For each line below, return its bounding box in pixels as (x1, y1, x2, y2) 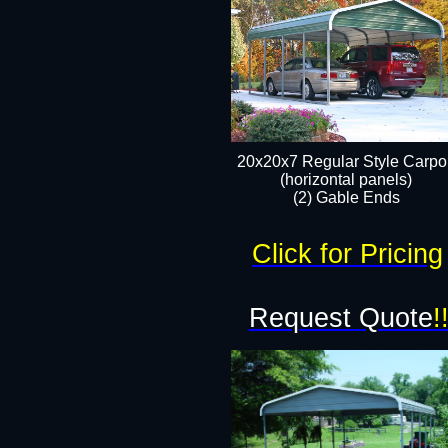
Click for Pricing (252, 239, 443, 269)
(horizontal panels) (280, 171, 412, 188)
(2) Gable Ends (292, 189, 400, 206)
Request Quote (248, 303, 433, 333)
